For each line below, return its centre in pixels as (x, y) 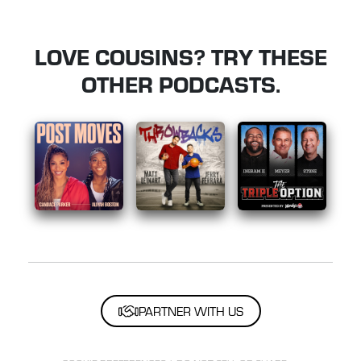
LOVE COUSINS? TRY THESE (180, 56)
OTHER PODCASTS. (180, 84)
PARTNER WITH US (191, 311)
